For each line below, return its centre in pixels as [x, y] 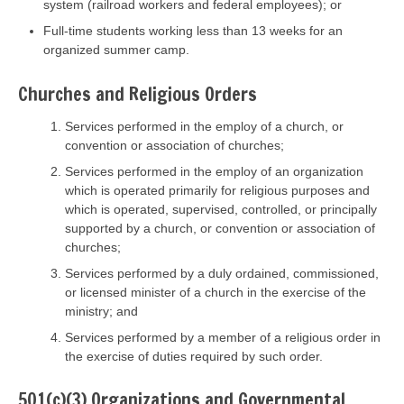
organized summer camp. [116, 50]
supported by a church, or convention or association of [220, 228]
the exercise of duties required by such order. [194, 356]
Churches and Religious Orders [138, 94]
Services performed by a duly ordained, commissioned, [222, 273]
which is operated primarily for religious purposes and [217, 190]
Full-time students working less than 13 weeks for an [193, 31]
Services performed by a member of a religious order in [223, 337]
